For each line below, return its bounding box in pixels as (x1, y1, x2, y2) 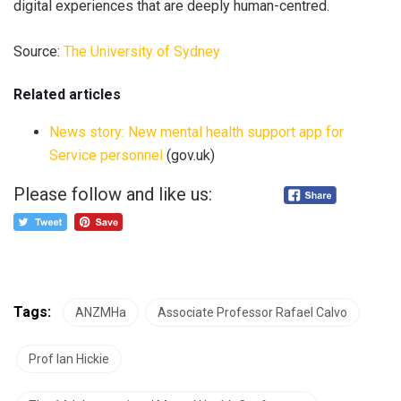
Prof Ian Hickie (29, 352, 109, 366)
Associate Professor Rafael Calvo (158, 305, 347, 320)
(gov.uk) (163, 147, 215, 164)
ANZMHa (75, 305, 126, 320)
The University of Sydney (64, 43, 220, 60)
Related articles (13, 86, 121, 103)
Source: (13, 43, 64, 60)
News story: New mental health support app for (49, 124, 344, 141)
